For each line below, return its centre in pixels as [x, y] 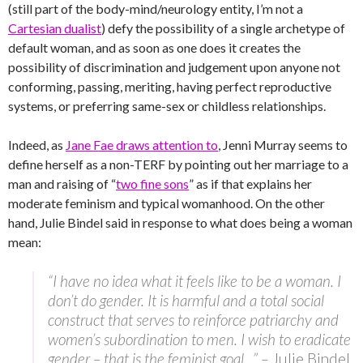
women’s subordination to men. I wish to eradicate [199, 340]
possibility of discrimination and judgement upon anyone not [174, 67]
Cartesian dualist [55, 28]
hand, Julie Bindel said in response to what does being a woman [180, 223]
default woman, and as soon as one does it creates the [154, 48]
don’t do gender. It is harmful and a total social [186, 301]
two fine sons [152, 184]
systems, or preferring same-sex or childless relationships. [167, 106]
